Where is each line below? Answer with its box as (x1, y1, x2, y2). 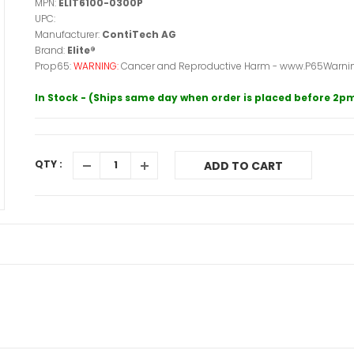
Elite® (67, 43, 96, 57)
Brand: (35, 43, 67, 57)
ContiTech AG (102, 28, 176, 41)
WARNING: (73, 59, 121, 73)
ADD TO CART (204, 158, 283, 174)
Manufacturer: (35, 28, 102, 41)
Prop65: (35, 59, 73, 73)
